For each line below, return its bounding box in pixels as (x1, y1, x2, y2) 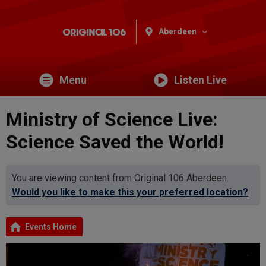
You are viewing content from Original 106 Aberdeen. (12, 172, 229, 183)
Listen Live (173, 73, 227, 86)
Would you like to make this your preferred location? (12, 186, 248, 198)
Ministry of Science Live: (6, 107, 218, 131)
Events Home (25, 221, 77, 232)
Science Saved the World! (6, 130, 224, 153)
